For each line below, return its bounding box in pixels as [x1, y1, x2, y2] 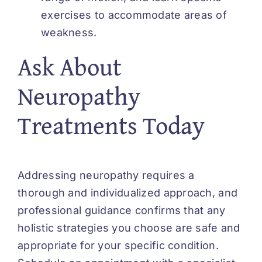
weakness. [41, 26, 97, 39]
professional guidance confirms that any [18, 204, 226, 217]
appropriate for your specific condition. [18, 239, 219, 252]
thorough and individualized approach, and [18, 187, 238, 199]
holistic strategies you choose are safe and [18, 222, 240, 235]
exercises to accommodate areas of [41, 9, 227, 22]
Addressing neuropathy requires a [18, 169, 195, 182]
